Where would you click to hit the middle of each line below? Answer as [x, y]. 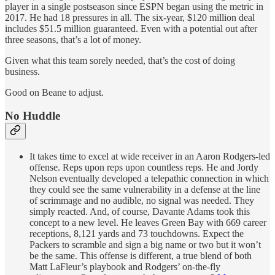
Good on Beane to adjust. [54, 92]
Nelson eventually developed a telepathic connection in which [149, 178]
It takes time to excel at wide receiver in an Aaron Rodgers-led [150, 156]
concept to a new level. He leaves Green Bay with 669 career [148, 222]
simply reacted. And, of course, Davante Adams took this [140, 211]
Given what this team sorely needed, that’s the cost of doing [120, 60]
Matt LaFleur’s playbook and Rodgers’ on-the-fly [125, 266]
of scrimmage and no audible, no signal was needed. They [142, 200]
